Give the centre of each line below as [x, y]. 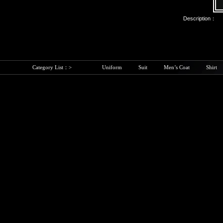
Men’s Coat [177, 67]
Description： [199, 18]
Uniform [113, 67]
